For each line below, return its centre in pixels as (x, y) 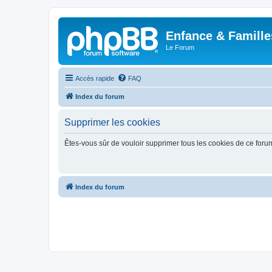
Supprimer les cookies (112, 122)
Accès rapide (95, 78)
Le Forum (180, 47)
